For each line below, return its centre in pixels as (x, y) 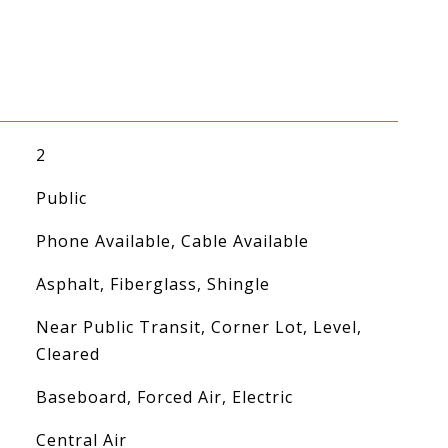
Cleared (67, 354)
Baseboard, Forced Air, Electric (164, 397)
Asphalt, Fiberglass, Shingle (152, 284)
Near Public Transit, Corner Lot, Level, (198, 327)
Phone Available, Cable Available (172, 241)
